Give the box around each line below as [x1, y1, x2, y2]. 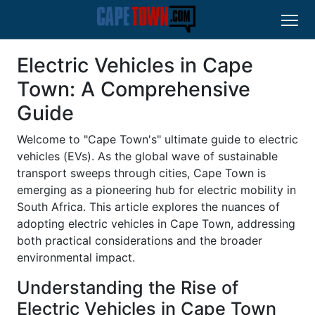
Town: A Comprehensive [17, 77, 250, 102]
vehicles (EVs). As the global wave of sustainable [17, 149, 278, 164]
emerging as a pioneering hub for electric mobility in [17, 183, 296, 198]
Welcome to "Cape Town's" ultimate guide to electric [17, 132, 298, 147]
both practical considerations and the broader [17, 233, 262, 248]
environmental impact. [17, 250, 135, 265]
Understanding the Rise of [17, 277, 238, 299]
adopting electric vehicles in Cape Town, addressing [17, 217, 295, 231]
